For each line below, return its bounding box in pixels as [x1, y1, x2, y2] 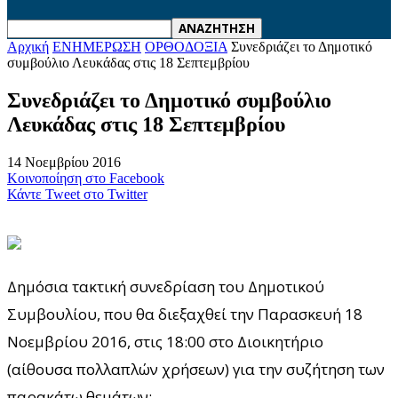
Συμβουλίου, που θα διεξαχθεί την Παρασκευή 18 [7, 303, 362, 324]
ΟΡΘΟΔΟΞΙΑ [145, 39, 227, 54]
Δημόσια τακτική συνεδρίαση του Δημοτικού [7, 275, 324, 297]
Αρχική [7, 39, 49, 54]
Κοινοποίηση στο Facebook [7, 170, 164, 186]
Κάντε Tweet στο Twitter [7, 186, 147, 202]
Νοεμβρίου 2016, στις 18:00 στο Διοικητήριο [7, 330, 323, 352]
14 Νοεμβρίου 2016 [7, 154, 121, 170]
